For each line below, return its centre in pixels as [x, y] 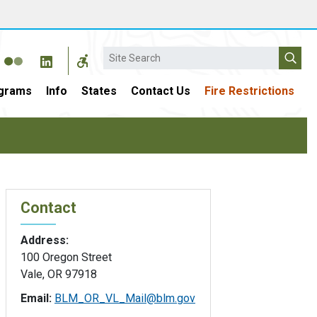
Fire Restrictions [249, 91]
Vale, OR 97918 [59, 274]
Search [120, 54]
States [99, 91]
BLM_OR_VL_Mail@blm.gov [125, 298]
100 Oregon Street [66, 257]
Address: [45, 240]
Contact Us [161, 91]
